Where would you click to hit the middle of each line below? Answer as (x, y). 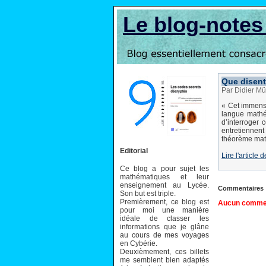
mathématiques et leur (164, 177)
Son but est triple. (148, 193)
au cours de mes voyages (164, 235)
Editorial (134, 151)
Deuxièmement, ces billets (164, 251)
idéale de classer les (164, 218)
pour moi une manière (164, 210)
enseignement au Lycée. (164, 185)
